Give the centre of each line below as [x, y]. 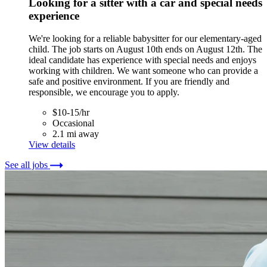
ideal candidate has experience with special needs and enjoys [142, 60]
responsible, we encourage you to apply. [104, 92]
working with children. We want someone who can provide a [143, 71]
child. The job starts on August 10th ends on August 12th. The [145, 49]
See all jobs [27, 165]
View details [52, 145]
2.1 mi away [76, 134]
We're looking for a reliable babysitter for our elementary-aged [145, 39]
